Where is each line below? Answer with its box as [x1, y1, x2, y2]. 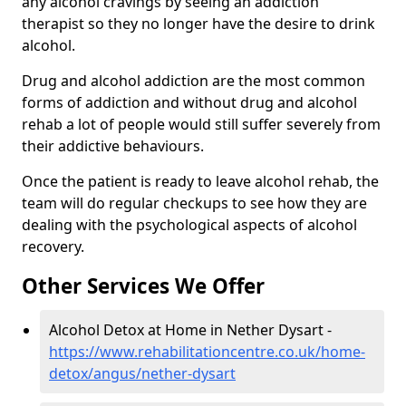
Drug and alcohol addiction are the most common [22, 71, 365, 92]
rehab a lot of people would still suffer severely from [22, 114, 381, 135]
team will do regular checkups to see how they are [22, 193, 367, 214]
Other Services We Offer [22, 272, 265, 301]
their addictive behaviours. [22, 136, 204, 157]
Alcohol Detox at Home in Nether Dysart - [49, 320, 332, 341]
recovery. [22, 237, 84, 257]
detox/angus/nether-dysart [49, 363, 236, 384]
